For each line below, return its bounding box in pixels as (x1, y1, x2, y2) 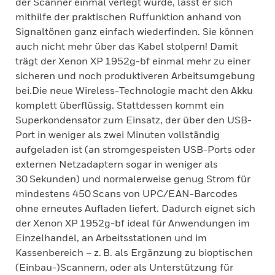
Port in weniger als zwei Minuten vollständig (15, 128, 220, 141)
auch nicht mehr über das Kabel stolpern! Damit (15, 40, 238, 52)
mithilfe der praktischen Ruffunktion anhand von (15, 10, 241, 23)
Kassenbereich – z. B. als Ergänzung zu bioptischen (15, 246, 253, 258)
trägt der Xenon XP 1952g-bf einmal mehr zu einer (15, 55, 250, 67)
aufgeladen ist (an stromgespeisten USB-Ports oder (15, 143, 255, 155)
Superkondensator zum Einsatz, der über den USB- (15, 114, 252, 126)
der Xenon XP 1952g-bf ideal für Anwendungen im (15, 217, 250, 229)
